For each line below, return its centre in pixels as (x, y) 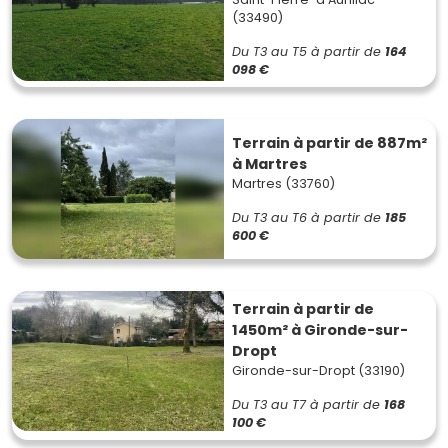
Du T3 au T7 (269, 404)
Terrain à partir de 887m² (329, 143)
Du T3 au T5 (269, 51)
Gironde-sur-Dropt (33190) (318, 370)
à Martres (269, 164)
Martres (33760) (283, 183)
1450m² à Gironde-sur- (320, 330)
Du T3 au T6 (269, 217)
